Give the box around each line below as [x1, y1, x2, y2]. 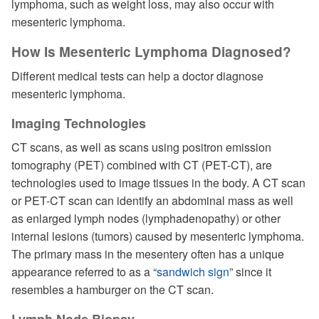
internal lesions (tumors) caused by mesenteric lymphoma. [11, 228, 304, 244]
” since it [229, 263, 271, 280]
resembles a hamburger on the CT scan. [11, 281, 214, 298]
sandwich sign [157, 263, 229, 280]
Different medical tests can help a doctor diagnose [11, 68, 263, 84]
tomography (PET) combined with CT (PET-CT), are [11, 157, 272, 173]
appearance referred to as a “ [11, 263, 157, 280]
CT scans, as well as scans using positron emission [11, 139, 271, 155]
